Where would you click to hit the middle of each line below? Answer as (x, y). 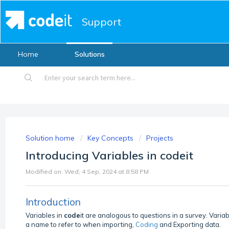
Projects (160, 138)
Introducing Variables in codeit (109, 155)
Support (101, 22)
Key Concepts (110, 138)
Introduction (53, 201)
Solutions (89, 54)
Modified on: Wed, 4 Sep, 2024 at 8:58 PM (87, 171)
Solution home (51, 138)
